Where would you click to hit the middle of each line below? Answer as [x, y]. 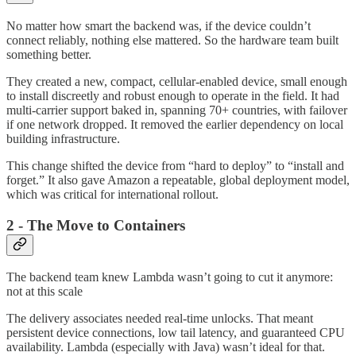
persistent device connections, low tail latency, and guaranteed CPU [176, 333]
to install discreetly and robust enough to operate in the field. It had [173, 96]
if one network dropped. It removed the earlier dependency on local [175, 124]
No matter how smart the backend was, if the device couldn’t [159, 26]
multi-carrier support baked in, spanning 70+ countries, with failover [177, 110]
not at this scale [44, 292]
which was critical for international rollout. [112, 194]
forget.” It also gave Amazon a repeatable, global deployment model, [178, 180]
